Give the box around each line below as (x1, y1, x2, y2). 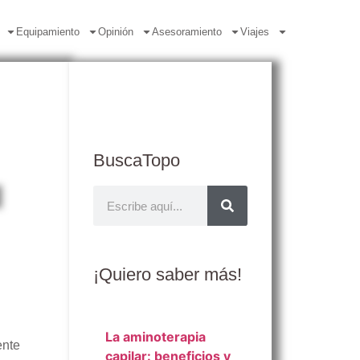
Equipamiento (15, 26, 80, 38)
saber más (156, 264, 237, 284)
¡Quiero (93, 264, 156, 284)
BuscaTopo (93, 150, 180, 170)
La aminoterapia (105, 329, 206, 345)
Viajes (239, 26, 269, 38)
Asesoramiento (151, 26, 222, 38)
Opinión (97, 26, 133, 38)
